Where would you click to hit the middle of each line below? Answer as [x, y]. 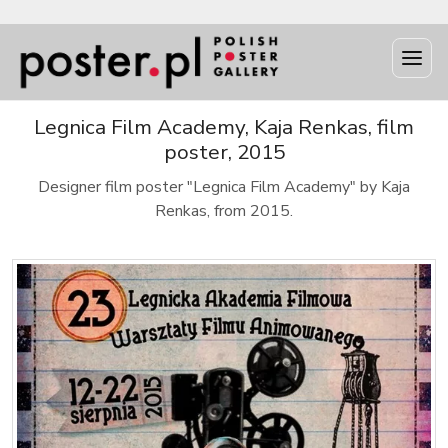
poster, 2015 [224, 152]
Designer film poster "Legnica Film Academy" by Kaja [224, 187]
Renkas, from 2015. [224, 211]
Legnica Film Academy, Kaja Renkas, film [224, 127]
